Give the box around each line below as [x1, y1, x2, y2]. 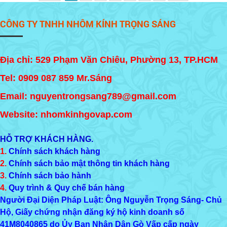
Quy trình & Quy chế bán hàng [9, 183, 125, 193]
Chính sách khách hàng [9, 147, 100, 156]
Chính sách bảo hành [9, 171, 91, 180]
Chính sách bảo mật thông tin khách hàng [9, 159, 170, 168]
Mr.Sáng [74, 73, 112, 84]
